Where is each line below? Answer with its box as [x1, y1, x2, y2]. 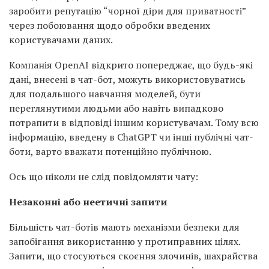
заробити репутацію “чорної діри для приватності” [9, 4, 246, 17]
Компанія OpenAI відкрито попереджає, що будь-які [9, 58, 253, 71]
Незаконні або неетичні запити [9, 195, 168, 208]
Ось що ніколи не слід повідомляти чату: [9, 170, 198, 183]
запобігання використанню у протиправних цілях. [9, 235, 240, 248]
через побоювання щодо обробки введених [9, 19, 210, 32]
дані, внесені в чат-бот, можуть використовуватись [9, 73, 246, 86]
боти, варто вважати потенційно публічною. [9, 145, 211, 158]
